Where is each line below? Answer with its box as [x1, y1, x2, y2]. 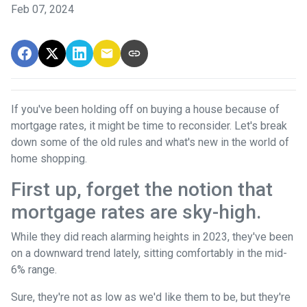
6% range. [11, 262, 57, 276]
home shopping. [11, 151, 87, 165]
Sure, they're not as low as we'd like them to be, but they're [11, 290, 291, 304]
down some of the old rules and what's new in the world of [11, 135, 289, 149]
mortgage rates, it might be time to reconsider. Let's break [11, 119, 287, 132]
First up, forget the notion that [11, 177, 273, 201]
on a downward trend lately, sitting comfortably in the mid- [11, 246, 287, 260]
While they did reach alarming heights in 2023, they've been [11, 230, 293, 243]
